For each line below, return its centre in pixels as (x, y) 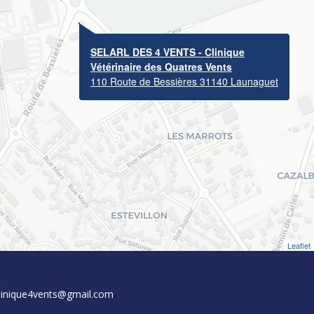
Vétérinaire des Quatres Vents (161, 40)
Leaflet (299, 219)
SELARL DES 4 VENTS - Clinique (168, 25)
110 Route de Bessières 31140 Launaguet (184, 55)
